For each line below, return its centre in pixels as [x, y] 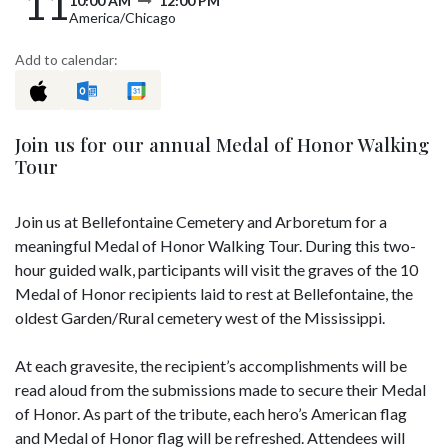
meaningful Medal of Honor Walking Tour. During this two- [215, 245]
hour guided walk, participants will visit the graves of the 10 [216, 269]
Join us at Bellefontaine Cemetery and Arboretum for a [201, 221]
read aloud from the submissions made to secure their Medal [220, 389]
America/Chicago [122, 17]
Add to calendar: [66, 59]
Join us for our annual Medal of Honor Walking [222, 144]
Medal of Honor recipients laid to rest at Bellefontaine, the [214, 293]
